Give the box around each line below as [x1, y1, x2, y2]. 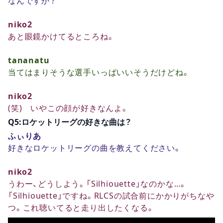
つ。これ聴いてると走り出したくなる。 [8, 203, 155, 212]
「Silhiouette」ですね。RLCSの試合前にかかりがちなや [8, 191, 215, 200]
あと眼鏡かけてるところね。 [8, 32, 115, 40]
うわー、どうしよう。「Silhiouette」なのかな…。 [8, 179, 188, 188]
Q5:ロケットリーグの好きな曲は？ [8, 117, 131, 126]
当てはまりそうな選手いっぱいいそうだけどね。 [8, 68, 190, 76]
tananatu [8, 56, 50, 64]
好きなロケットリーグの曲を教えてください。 [8, 143, 182, 152]
